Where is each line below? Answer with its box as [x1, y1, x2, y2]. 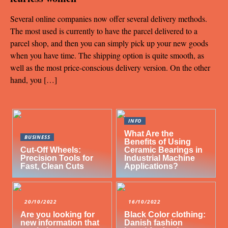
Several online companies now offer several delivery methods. [10, 13, 207, 24]
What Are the [124, 129, 174, 138]
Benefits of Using [124, 137, 191, 146]
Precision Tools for [20, 153, 94, 162]
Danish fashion [124, 218, 183, 227]
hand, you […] [10, 74, 57, 85]
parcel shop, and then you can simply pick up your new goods [10, 37, 208, 48]
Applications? [124, 161, 179, 170]
